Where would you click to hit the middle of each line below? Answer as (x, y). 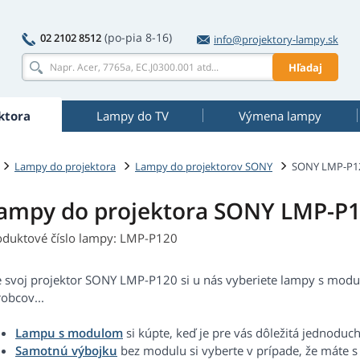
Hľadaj (305, 67)
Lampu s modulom (69, 333)
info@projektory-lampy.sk (276, 39)
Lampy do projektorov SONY (204, 166)
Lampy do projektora (65, 166)
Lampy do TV (132, 116)
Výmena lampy (280, 116)
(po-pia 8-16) (138, 37)
